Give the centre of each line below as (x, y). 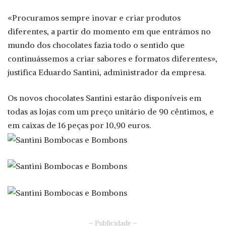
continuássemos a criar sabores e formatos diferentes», (112, 59)
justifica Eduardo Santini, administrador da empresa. (107, 72)
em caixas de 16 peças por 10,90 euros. (79, 125)
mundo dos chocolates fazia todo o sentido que (96, 45)
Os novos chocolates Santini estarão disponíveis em (104, 98)
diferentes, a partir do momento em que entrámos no (109, 32)
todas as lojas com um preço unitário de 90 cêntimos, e (111, 112)
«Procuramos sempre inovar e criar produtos (94, 18)
